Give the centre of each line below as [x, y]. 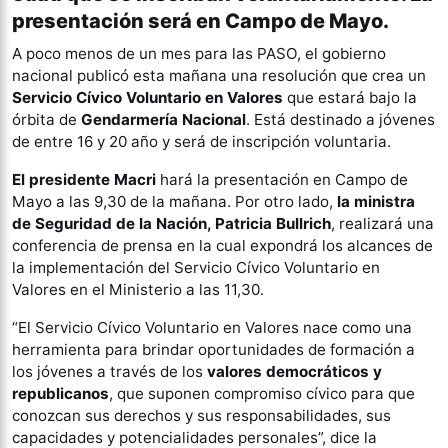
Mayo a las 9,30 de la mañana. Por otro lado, [174, 202]
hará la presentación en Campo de [282, 180]
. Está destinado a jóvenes [340, 120]
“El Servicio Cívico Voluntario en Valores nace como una [212, 328]
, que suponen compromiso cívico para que [262, 394]
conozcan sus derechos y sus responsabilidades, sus [201, 416]
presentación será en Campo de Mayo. [200, 21]
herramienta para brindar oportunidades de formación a [213, 350]
